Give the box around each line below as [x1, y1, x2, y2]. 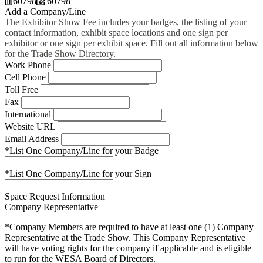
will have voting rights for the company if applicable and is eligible [5, 243, 251, 253]
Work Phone [5, 60, 53, 70]
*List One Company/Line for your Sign [5, 168, 151, 178]
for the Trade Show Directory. [5, 49, 116, 59]
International [5, 109, 53, 119]
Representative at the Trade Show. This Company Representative [5, 232, 245, 242]
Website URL [5, 122, 58, 131]
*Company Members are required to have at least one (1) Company [5, 222, 254, 232]
